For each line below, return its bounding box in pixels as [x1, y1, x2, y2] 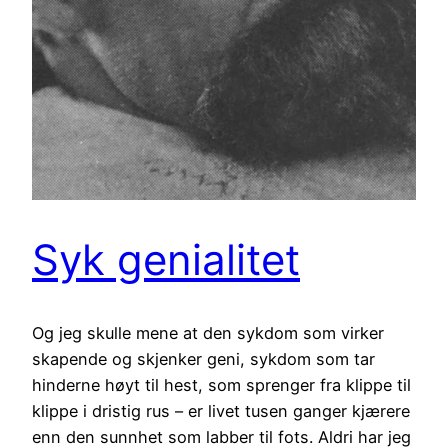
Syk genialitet [32, 233, 300, 285]
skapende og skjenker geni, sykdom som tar [32, 348, 375, 369]
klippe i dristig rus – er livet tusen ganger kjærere [32, 400, 410, 421]
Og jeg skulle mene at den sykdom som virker [32, 322, 384, 343]
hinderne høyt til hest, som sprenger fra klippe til [32, 374, 411, 395]
